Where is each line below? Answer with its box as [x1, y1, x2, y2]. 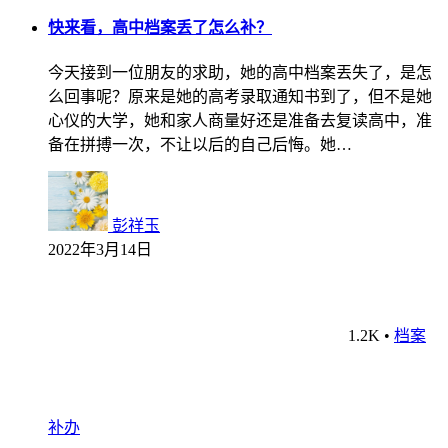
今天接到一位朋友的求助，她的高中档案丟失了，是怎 [48, 64, 432, 82]
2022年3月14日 [48, 241, 152, 259]
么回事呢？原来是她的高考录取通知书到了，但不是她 [48, 88, 432, 106]
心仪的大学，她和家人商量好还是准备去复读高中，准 [48, 112, 432, 130]
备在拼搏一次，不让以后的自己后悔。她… [48, 136, 352, 154]
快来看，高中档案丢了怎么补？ [48, 18, 272, 36]
